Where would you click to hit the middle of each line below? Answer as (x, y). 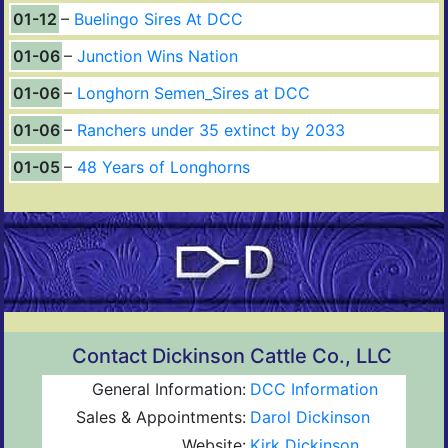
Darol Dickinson (310, 416)
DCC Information (314, 388)
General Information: (169, 388)
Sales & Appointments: (161, 416)
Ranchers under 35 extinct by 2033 (211, 129)
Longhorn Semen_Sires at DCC (193, 92)
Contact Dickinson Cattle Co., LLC (231, 355)
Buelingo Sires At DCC (158, 18)
